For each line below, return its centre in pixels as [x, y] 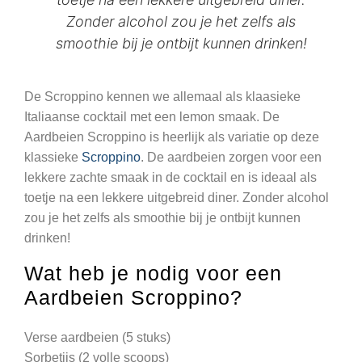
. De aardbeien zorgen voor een [231, 157]
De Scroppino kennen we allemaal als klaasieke [162, 96]
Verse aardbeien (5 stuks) [97, 337]
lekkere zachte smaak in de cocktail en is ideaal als [170, 177]
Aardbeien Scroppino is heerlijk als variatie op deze [172, 137]
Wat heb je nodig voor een [153, 273]
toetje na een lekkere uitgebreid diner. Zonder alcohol [177, 197]
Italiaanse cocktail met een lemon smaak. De [152, 116]
